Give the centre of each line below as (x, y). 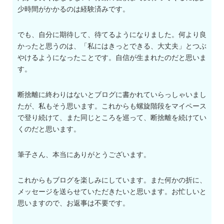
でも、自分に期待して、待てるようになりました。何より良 (112, 35)
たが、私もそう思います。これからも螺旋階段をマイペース (112, 106)
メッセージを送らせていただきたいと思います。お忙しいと (112, 192)
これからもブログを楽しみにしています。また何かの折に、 (112, 180)
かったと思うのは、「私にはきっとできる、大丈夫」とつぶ (112, 46)
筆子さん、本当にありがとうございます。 (84, 155)
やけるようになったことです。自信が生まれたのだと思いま (112, 58)
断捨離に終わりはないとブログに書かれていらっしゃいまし (112, 95)
